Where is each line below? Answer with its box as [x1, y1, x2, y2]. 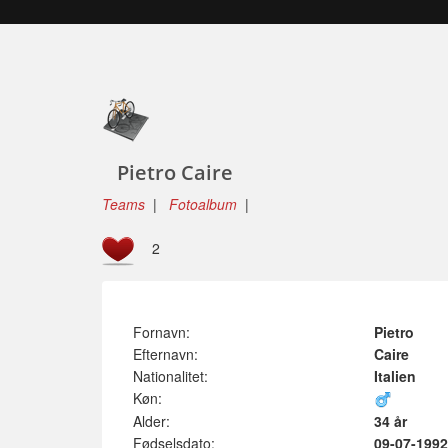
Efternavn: [133, 344, 198, 364]
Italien [374, 366, 416, 386]
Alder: [133, 411, 170, 431]
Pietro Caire [102, 159, 233, 186]
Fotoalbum [169, 194, 237, 214]
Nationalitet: [133, 366, 208, 386]
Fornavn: [133, 322, 190, 342]
